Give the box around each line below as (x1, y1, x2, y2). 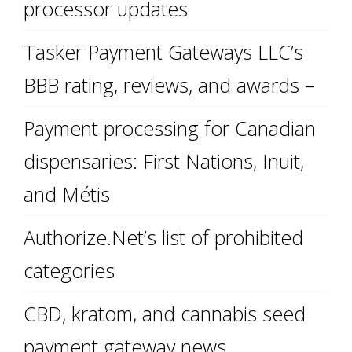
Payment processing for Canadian (24, 115, 316, 141)
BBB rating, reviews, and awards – (24, 71, 315, 98)
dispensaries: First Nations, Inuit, (24, 148, 304, 174)
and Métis (24, 181, 110, 207)
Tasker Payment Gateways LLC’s (24, 38, 303, 65)
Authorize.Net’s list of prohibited (24, 224, 303, 251)
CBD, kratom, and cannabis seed (24, 300, 306, 327)
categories (24, 257, 115, 284)
